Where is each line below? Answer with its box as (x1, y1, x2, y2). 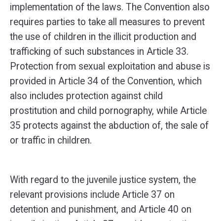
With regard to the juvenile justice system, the (10, 174, 196, 185)
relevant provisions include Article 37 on (10, 189, 175, 200)
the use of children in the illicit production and (10, 31, 196, 42)
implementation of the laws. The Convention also (10, 1, 210, 13)
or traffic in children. (10, 135, 92, 146)
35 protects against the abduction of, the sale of (10, 120, 209, 131)
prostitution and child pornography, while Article (10, 105, 207, 116)
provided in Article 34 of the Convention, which (10, 75, 202, 87)
